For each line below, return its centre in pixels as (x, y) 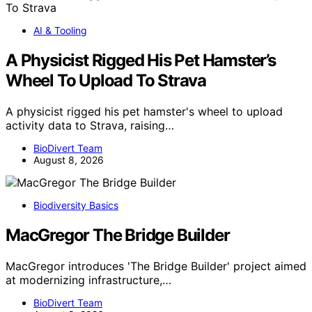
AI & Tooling (60, 30)
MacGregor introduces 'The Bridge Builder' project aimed (156, 266)
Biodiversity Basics (76, 205)
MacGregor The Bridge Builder (118, 235)
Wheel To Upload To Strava (106, 80)
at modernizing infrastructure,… (88, 280)
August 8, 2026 (69, 159)
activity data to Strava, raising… (90, 125)
